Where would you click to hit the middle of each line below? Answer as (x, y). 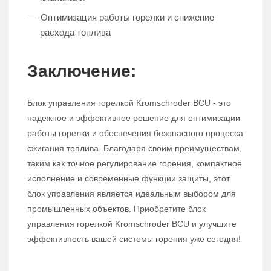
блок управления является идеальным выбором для (132, 194)
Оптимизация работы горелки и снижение (127, 18)
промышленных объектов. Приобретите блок (116, 209)
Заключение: (82, 71)
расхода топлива (75, 33)
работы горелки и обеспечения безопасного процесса (135, 133)
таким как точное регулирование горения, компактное (135, 164)
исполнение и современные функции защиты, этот (129, 179)
